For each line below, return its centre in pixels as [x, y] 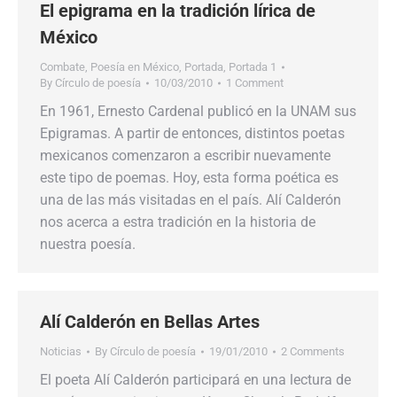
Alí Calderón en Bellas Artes [150, 322]
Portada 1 [253, 67]
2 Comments [313, 351]
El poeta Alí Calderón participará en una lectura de [195, 380]
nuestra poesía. [88, 244]
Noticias [61, 351]
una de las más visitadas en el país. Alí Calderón [191, 200]
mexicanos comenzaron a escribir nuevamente [185, 156]
